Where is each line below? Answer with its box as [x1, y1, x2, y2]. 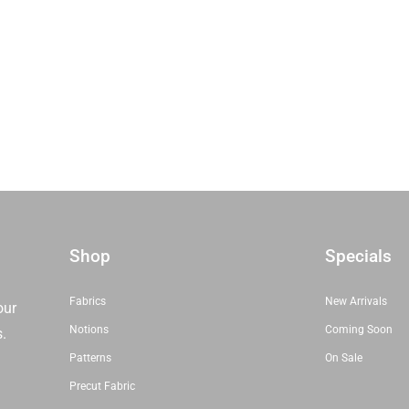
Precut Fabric [69, 379, 136, 393]
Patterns [69, 351, 112, 364]
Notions [69, 322, 110, 336]
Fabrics [69, 294, 107, 308]
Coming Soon [325, 322, 393, 336]
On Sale [325, 351, 363, 364]
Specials [325, 245, 393, 267]
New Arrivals [325, 294, 388, 308]
